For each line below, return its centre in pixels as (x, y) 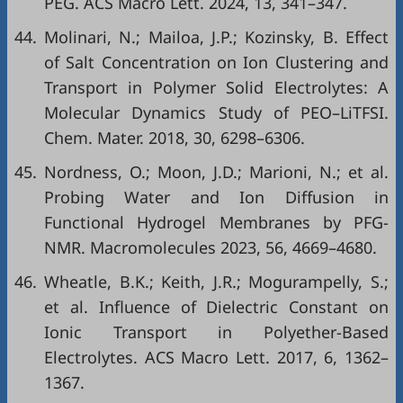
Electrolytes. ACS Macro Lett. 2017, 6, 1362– (216, 358)
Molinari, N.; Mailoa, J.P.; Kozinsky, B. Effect (216, 37)
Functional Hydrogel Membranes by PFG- (216, 223)
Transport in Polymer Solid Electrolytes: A (216, 88)
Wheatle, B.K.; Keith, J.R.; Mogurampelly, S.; (216, 282)
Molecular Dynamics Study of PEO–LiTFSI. (216, 113)
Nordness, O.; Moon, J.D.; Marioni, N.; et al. (216, 172)
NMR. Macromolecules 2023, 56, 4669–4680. (210, 248)
